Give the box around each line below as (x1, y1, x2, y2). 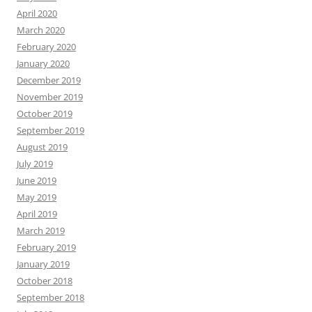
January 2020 (17, 57, 70, 70)
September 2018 (17, 291, 84, 304)
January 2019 (17, 258, 70, 271)
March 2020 (17, 24, 65, 37)
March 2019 (17, 224, 65, 237)
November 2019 (17, 91, 83, 104)
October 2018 (17, 274, 72, 288)
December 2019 (17, 74, 81, 87)
